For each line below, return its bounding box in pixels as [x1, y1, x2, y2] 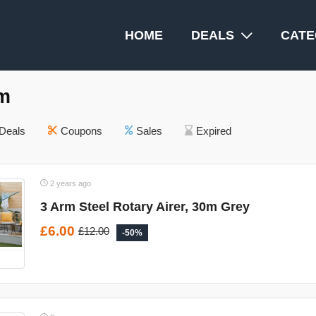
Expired [196, 125, 231, 137]
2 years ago [48, 179, 91, 188]
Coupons [61, 125, 102, 137]
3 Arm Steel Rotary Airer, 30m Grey [40, 200, 250, 214]
